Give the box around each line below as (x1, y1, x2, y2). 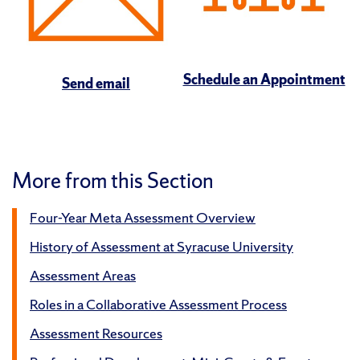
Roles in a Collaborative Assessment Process (30, 295, 287, 314)
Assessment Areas (30, 266, 136, 285)
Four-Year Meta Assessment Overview (30, 208, 256, 227)
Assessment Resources (30, 324, 162, 343)
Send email (62, 74, 130, 93)
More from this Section (12, 166, 214, 195)
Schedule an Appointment (182, 70, 346, 89)
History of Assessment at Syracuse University (30, 237, 293, 256)
